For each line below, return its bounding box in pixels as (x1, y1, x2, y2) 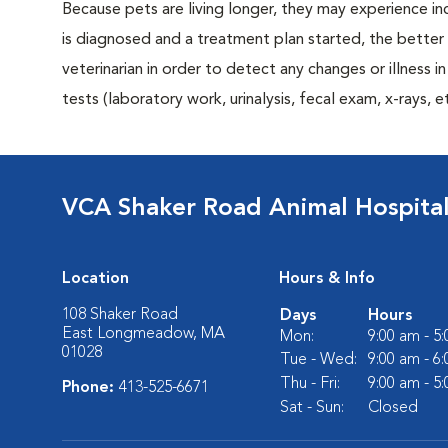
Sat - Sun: (280, 400, 344, 416)
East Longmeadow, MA (62, 326, 225, 342)
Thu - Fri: (280, 376, 340, 392)
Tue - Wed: (280, 352, 357, 368)
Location (62, 271, 129, 287)
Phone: (62, 380, 119, 396)
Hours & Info (279, 271, 375, 287)
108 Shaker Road (62, 307, 178, 323)
